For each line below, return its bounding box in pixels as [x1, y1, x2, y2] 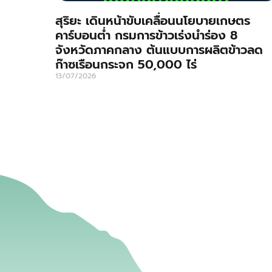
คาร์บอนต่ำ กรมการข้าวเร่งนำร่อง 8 [55, 26, 237, 45]
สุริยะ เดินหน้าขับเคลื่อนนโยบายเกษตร [55, 12, 250, 30]
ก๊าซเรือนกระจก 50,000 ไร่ [55, 55, 197, 74]
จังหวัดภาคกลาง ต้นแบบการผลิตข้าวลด [55, 41, 263, 59]
